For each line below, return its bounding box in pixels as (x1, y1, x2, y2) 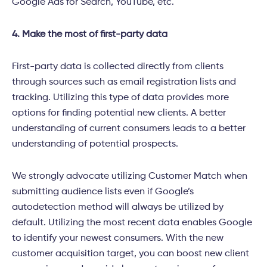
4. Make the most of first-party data (12, 30, 167, 40)
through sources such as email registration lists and (12, 77, 236, 88)
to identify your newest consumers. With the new (12, 234, 223, 244)
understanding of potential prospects (12, 139, 176, 150)
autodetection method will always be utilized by (12, 203, 223, 213)
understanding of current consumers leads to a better (12, 124, 246, 134)
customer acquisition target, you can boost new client (12, 249, 249, 259)
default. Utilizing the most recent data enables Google (12, 218, 252, 228)
